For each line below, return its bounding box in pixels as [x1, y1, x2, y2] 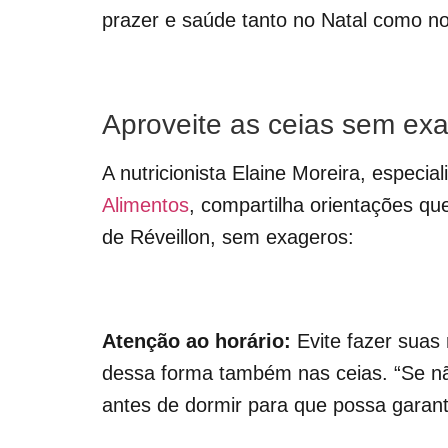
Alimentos [102, 194, 189, 217]
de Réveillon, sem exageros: [102, 226, 354, 249]
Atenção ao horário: [102, 330, 291, 353]
